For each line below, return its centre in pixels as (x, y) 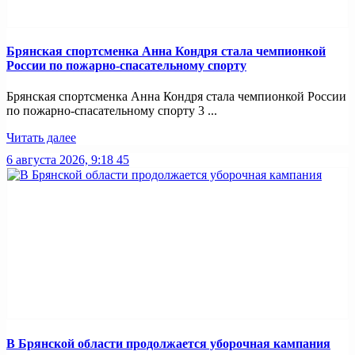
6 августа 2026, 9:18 (60, 160)
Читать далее (41, 138)
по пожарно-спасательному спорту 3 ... (112, 111)
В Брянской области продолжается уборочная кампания (168, 343)
